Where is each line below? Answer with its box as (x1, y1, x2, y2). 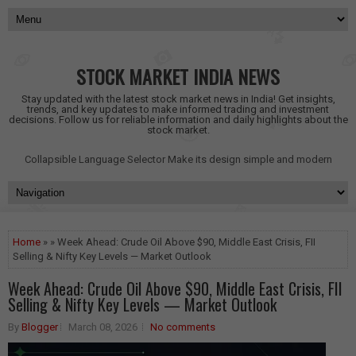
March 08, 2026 (68, 321, 137, 333)
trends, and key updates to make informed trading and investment (27, 103, 329, 115)
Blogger (21, 321, 58, 333)
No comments (150, 321, 215, 333)
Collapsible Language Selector (24, 153, 168, 165)
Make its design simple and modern (167, 153, 332, 165)
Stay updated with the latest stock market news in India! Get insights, (21, 93, 335, 105)
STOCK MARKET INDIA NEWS (76, 62, 280, 91)
